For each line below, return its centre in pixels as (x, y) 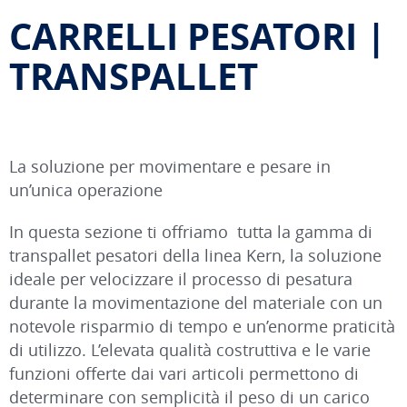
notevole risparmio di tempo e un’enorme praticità (202, 326)
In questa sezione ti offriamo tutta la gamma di (191, 231)
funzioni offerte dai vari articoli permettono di (184, 373)
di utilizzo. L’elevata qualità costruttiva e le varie (190, 349)
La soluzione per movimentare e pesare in (170, 166)
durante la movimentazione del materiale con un (196, 302)
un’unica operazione (86, 189)
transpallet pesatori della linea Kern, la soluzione (195, 255)
